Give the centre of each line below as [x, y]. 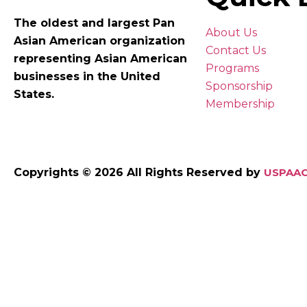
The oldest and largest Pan [94, 23]
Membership [240, 104]
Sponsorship [239, 86]
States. [34, 94]
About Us [231, 33]
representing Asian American [100, 59]
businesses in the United [87, 76]
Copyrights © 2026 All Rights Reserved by [139, 172]
